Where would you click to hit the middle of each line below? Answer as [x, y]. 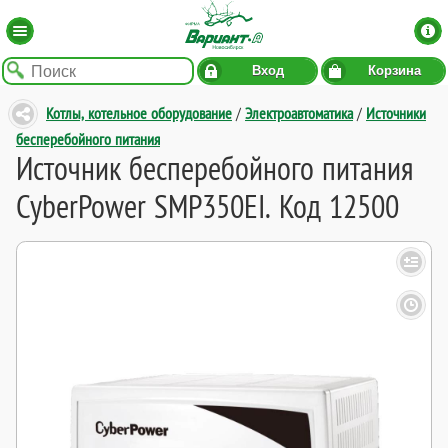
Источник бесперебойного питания [214, 167]
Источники [396, 113]
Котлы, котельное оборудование [139, 113]
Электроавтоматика [299, 113]
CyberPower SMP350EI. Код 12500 [207, 205]
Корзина [394, 71]
